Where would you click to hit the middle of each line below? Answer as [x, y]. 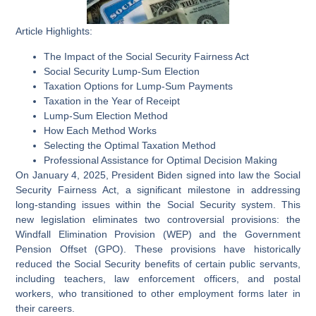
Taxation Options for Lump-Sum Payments [139, 86]
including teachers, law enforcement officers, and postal [158, 278]
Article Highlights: [54, 31]
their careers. [45, 308]
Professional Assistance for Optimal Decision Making [161, 160]
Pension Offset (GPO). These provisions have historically [158, 249]
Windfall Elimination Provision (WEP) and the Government [158, 234]
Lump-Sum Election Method [106, 115]
